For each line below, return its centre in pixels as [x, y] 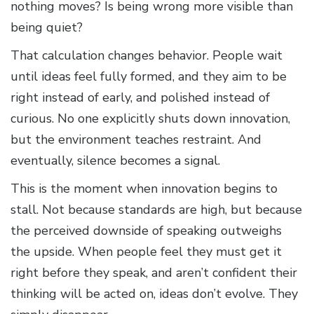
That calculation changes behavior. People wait [146, 56]
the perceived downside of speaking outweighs [146, 231]
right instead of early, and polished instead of [140, 98]
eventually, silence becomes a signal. [115, 161]
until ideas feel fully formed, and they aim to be [149, 77]
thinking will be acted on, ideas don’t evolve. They [154, 294]
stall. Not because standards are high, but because [156, 210]
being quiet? [47, 28]
